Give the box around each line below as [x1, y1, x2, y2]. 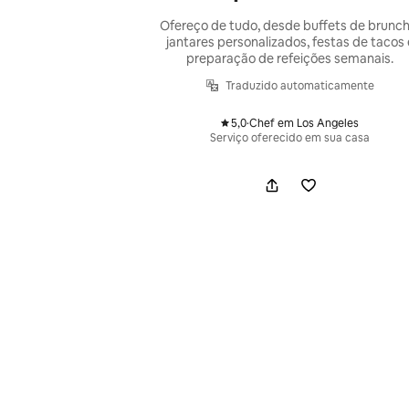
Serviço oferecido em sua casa [210, 130, 371, 145]
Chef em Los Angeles [249, 115, 360, 131]
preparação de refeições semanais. [186, 49, 394, 67]
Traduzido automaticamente [225, 78, 374, 93]
